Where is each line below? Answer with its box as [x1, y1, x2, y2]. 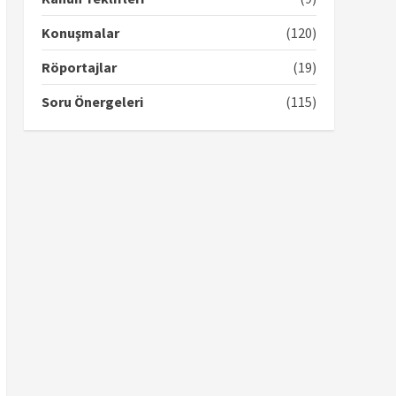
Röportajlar [41, 58, 117, 76]
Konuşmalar [41, 24, 119, 42]
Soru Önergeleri [41, 93, 143, 110]
